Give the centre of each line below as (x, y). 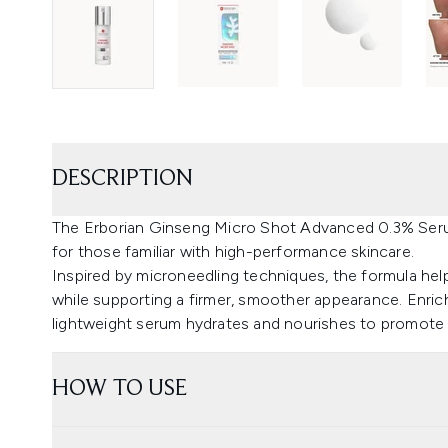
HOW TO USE (119, 388)
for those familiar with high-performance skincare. (233, 251)
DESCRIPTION (122, 178)
